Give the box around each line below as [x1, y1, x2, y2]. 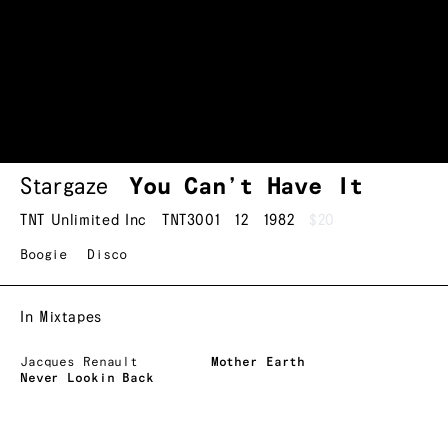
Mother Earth [210, 356, 306, 370]
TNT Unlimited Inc [20, 212, 147, 230]
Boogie [20, 248, 68, 263]
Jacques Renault [20, 356, 139, 370]
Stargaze [20, 175, 110, 200]
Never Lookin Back [20, 372, 154, 386]
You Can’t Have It [129, 175, 364, 200]
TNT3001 [161, 212, 221, 230]
